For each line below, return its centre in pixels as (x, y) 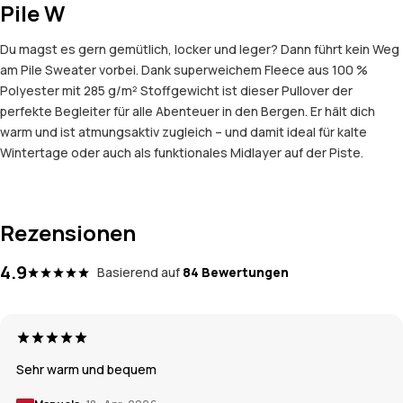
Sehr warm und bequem (86, 370)
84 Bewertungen (236, 273)
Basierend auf (139, 273)
